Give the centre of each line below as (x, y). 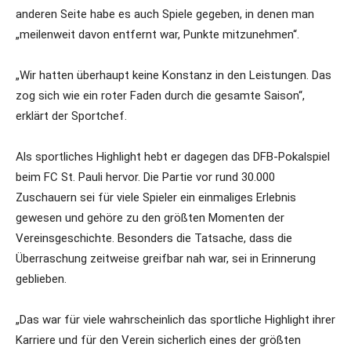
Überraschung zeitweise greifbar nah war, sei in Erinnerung (166, 259)
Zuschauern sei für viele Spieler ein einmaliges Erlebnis (156, 197)
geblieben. (41, 279)
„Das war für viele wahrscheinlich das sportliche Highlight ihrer (175, 320)
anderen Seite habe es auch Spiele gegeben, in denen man (165, 14)
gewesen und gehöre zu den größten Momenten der (150, 218)
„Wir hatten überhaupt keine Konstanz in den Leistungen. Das (174, 75)
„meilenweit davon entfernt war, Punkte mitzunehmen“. (157, 34)
